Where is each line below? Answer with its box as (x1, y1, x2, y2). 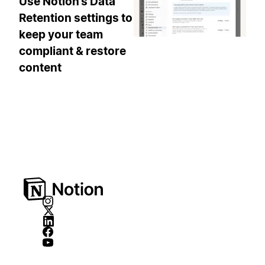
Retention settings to (19, 11, 132, 25)
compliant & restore (19, 44, 126, 59)
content (19, 61, 62, 75)
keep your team (19, 28, 103, 42)
